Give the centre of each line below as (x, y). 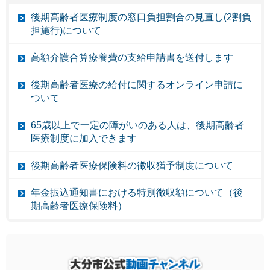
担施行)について (66, 30)
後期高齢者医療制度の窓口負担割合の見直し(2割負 (141, 17)
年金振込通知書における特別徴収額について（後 (137, 192)
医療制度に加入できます (84, 138)
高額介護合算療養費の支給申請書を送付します (132, 57)
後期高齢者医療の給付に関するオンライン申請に (137, 84)
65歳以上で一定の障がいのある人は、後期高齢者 (137, 125)
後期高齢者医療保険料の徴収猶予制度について (132, 165)
